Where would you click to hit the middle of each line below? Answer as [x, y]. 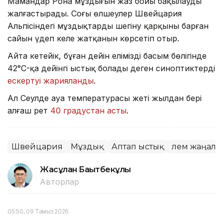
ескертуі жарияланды [51, 80]
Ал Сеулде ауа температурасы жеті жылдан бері [105, 98]
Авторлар [59, 181]
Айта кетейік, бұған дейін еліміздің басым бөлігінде [107, 56]
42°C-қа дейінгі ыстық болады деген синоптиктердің [111, 68]
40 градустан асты [88, 110]
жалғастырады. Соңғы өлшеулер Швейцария [95, 13]
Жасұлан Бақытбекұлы [85, 169]
